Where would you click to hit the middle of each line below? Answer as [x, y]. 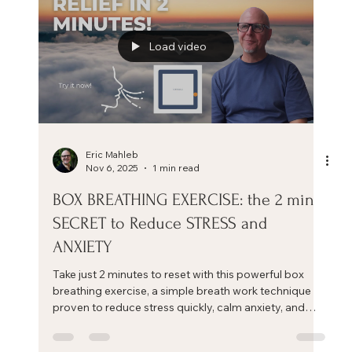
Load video [178, 46]
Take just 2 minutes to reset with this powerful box [178, 275]
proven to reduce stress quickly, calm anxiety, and [179, 308]
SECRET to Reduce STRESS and [160, 224]
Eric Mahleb [112, 155]
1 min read [176, 168]
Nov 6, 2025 [112, 168]
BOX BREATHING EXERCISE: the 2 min [183, 200]
